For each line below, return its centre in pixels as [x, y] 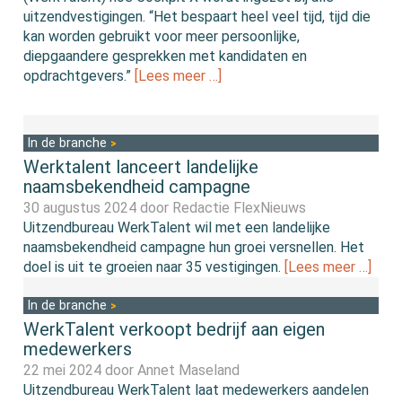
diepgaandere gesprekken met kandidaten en [166, 57]
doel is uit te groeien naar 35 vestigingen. [154, 267]
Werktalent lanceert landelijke [141, 167]
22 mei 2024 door [81, 371]
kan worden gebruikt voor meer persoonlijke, [162, 37]
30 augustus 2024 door [98, 208]
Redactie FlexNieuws [240, 208]
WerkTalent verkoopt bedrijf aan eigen [175, 330]
